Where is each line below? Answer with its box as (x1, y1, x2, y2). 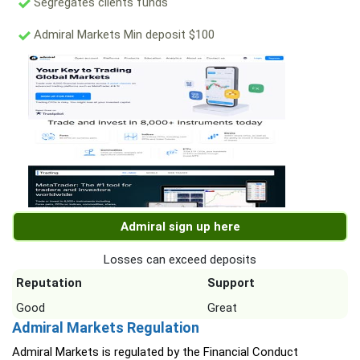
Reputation (16, 276, 82, 291)
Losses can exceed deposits (104, 252, 256, 268)
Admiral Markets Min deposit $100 (31, 27, 215, 43)
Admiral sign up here (120, 219, 240, 235)
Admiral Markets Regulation (12, 319, 199, 337)
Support (207, 276, 255, 291)
